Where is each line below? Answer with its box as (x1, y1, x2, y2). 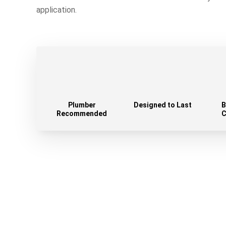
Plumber (68, 100, 96, 109)
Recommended (56, 109, 107, 118)
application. (36, 5, 77, 15)
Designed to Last (133, 100, 192, 109)
